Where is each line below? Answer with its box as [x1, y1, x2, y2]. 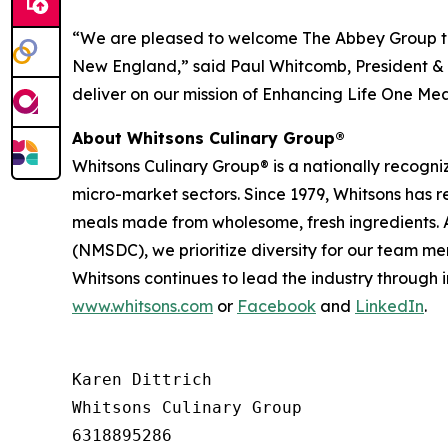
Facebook [237, 295, 316, 316]
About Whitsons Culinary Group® [72, 127, 345, 148]
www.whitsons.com [72, 295, 213, 316]
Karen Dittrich [72, 369, 212, 389]
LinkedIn [355, 295, 424, 316]
